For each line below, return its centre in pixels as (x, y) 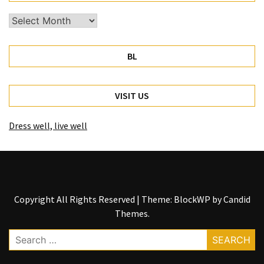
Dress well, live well (48, 126)
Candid (237, 199)
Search (22, 236)
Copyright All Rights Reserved (75, 199)
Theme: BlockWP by (182, 199)
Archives (25, 20)
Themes (131, 214)
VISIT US (132, 96)
